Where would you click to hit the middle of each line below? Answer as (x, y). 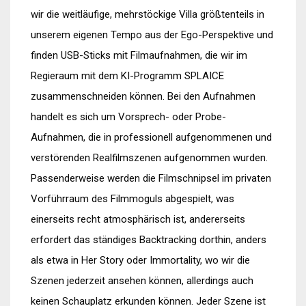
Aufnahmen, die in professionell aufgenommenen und (151, 137)
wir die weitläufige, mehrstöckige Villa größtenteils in (148, 14)
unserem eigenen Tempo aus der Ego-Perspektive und (152, 35)
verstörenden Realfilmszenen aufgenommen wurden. (149, 158)
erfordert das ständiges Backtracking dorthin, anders (149, 240)
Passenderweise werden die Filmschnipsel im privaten (151, 178)
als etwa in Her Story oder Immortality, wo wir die (140, 260)
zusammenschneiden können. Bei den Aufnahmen (143, 96)
